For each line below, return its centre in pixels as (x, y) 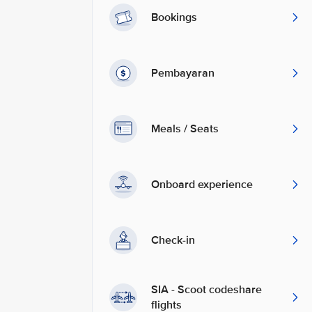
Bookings (174, 17)
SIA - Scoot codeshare (206, 290)
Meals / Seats (185, 129)
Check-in (173, 240)
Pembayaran (183, 73)
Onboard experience (202, 185)
